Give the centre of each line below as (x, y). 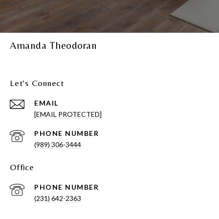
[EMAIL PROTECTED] (68, 114)
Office (22, 167)
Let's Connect (37, 83)
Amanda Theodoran (53, 45)
